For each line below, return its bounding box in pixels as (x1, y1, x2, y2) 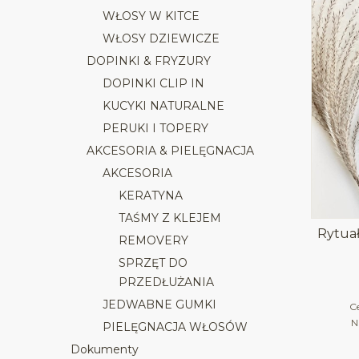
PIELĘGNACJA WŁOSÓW (103, 320, 248, 334)
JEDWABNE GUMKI (103, 297, 216, 312)
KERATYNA (119, 188, 183, 203)
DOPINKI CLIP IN (103, 76, 204, 91)
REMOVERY (119, 233, 188, 248)
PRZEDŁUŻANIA (119, 275, 214, 289)
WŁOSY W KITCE (103, 9, 200, 23)
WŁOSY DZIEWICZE (103, 31, 220, 46)
